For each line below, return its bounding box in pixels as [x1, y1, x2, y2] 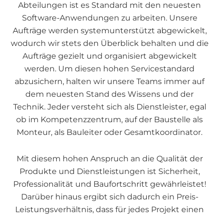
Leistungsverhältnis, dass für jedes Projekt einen [15, 205, 204, 214]
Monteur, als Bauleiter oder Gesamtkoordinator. [17, 128, 202, 137]
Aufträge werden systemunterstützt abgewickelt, [12, 26, 207, 35]
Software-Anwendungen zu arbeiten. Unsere [22, 13, 197, 22]
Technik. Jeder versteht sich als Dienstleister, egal [13, 102, 206, 111]
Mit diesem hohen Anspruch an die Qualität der [16, 154, 203, 163]
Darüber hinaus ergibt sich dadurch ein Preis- [21, 192, 198, 201]
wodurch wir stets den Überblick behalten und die [10, 39, 209, 48]
